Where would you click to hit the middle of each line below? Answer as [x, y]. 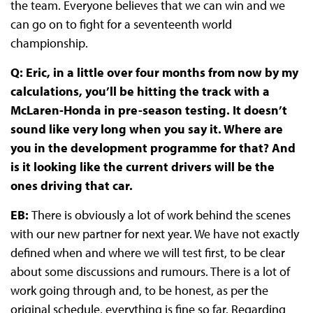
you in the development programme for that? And [153, 148]
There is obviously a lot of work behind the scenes [161, 215]
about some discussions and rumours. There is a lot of [150, 272]
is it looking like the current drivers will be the [142, 167]
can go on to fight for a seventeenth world [121, 24]
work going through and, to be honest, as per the [139, 291]
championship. [49, 43]
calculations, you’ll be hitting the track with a [140, 92]
